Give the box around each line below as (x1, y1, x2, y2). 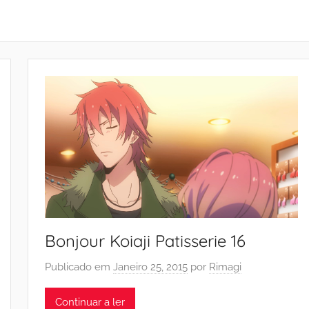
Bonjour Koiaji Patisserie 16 (45, 230, 246, 252)
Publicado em (45, 260, 114, 273)
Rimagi (209, 260, 242, 273)
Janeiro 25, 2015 (113, 260, 188, 273)
